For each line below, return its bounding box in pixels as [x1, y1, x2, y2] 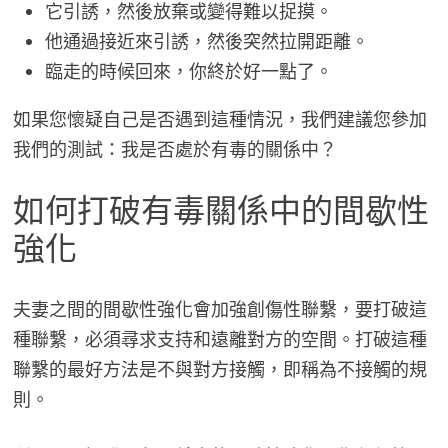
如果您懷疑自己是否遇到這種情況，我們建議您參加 [12, 108, 427, 132]
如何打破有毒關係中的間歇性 [12, 192, 429, 231]
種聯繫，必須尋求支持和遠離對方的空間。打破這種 [12, 327, 427, 351]
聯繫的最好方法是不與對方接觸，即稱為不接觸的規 [12, 357, 427, 381]
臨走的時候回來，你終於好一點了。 [44, 60, 333, 84]
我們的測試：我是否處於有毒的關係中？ [12, 138, 337, 162]
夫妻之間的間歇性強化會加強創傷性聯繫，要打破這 [12, 297, 427, 321]
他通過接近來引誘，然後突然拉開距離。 [44, 30, 369, 54]
